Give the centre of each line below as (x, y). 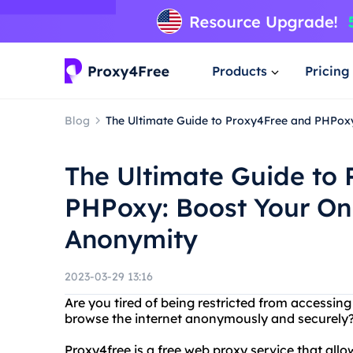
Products (240, 71)
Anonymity (131, 239)
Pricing (327, 71)
